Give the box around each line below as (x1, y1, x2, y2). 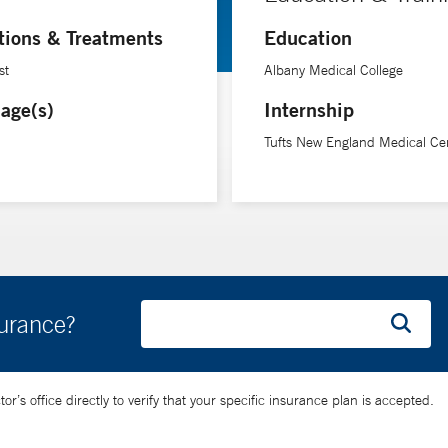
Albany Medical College (263, 60, 403, 79)
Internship (263, 96, 354, 122)
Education (263, 24, 352, 50)
